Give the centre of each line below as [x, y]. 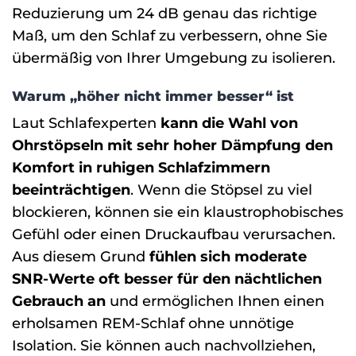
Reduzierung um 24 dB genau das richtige [164, 13]
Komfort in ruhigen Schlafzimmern [141, 168]
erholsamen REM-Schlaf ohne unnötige [153, 323]
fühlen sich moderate [228, 257]
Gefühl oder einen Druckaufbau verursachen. [174, 234]
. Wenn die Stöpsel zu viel [221, 190]
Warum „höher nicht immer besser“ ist [153, 96]
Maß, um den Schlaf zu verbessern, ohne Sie [170, 35]
